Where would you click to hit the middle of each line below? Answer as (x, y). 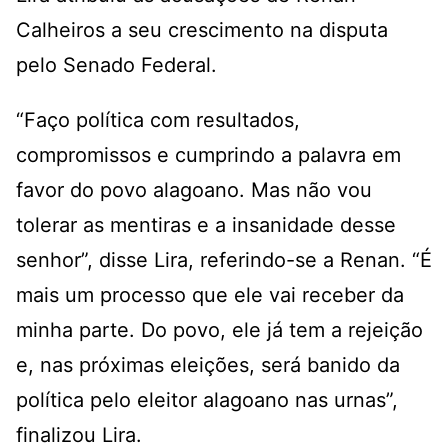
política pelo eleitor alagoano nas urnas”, (207, 400)
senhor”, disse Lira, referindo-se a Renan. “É (224, 260)
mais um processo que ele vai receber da (210, 295)
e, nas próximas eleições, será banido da (208, 365)
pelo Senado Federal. (116, 65)
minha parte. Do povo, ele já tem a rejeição (219, 330)
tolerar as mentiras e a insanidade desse (206, 225)
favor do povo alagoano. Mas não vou (194, 190)
